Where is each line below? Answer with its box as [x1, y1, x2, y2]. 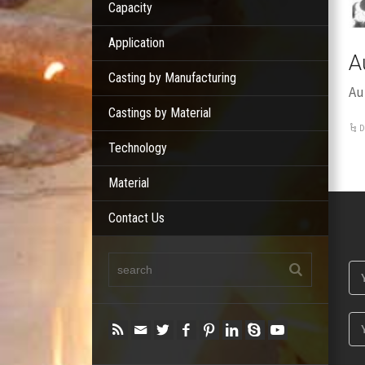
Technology [108, 140, 168, 156]
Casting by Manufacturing [108, 70, 237, 86]
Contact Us [108, 210, 165, 226]
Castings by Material [108, 105, 212, 121]
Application [108, 35, 165, 51]
